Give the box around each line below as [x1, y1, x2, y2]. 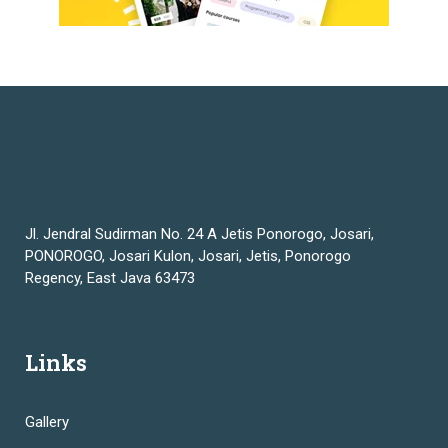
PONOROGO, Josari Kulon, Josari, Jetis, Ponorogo [25, 247, 351, 265]
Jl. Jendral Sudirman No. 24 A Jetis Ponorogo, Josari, [25, 225, 374, 243]
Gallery [25, 413, 69, 431]
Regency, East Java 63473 [25, 269, 195, 287]
